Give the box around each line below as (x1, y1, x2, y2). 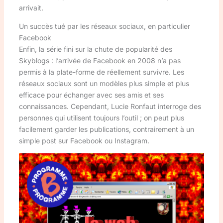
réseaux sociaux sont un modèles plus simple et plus (18, 79, 189, 88)
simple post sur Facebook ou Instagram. (18, 136, 149, 145)
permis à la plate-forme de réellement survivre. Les (18, 67, 184, 76)
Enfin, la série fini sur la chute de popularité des (18, 44, 172, 53)
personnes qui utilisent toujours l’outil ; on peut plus (18, 113, 184, 122)
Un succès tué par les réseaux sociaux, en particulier (18, 21, 190, 30)
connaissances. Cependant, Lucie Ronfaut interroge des (18, 102, 201, 111)
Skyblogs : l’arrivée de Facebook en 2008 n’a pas (18, 56, 181, 65)
